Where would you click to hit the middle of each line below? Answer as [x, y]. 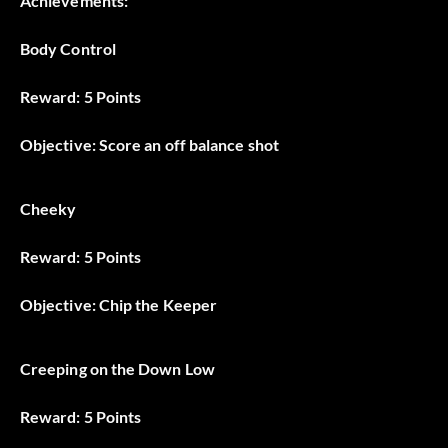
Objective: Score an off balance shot [149, 144]
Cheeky [48, 208]
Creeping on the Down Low [117, 368]
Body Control [68, 48]
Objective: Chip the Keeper [119, 304]
